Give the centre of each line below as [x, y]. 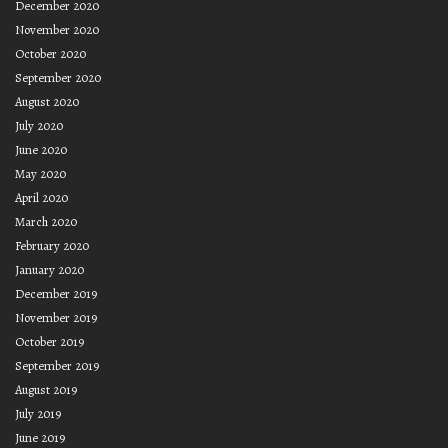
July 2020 [39, 125]
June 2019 [40, 437]
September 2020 [58, 77]
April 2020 [41, 197]
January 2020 [49, 269]
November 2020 [57, 29]
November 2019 [56, 317]
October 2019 [49, 341]
